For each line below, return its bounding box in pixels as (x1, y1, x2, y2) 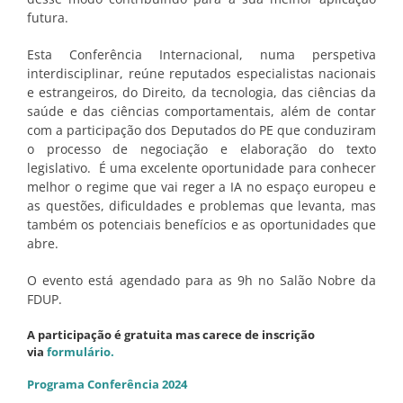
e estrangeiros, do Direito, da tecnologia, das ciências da (27, 84, 376, 102)
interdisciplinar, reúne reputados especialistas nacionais (27, 65, 376, 83)
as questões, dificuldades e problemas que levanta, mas (27, 197, 376, 215)
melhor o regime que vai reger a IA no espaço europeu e (27, 178, 376, 196)
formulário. (47, 344, 114, 361)
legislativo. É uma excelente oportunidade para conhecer (27, 159, 376, 177)
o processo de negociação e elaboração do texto (27, 140, 376, 158)
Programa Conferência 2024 (27, 376, 187, 393)
